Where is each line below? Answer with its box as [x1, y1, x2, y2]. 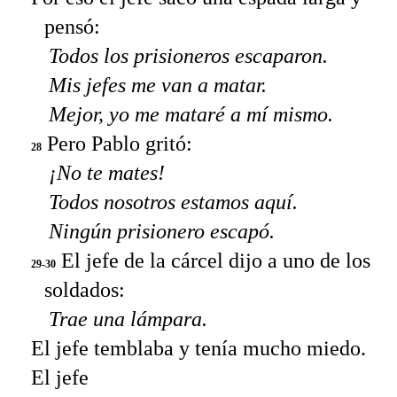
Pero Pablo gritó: [42, 132, 192, 156]
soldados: [44, 278, 125, 302]
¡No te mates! [49, 161, 165, 185]
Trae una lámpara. [49, 307, 207, 331]
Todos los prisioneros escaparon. [49, 44, 328, 68]
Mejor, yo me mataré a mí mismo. [49, 103, 333, 127]
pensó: [44, 15, 100, 39]
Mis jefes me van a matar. [49, 74, 267, 97]
